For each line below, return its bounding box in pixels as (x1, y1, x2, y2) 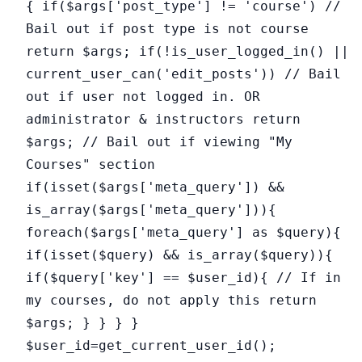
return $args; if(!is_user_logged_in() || (26, 43, 349, 59)
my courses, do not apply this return (26, 292, 317, 308)
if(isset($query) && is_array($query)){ (26, 246, 333, 263)
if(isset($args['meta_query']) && (26, 179, 284, 195)
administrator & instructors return (26, 111, 301, 127)
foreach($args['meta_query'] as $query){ (26, 224, 341, 240)
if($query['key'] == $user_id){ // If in (26, 269, 341, 285)
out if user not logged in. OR (26, 88, 260, 104)
